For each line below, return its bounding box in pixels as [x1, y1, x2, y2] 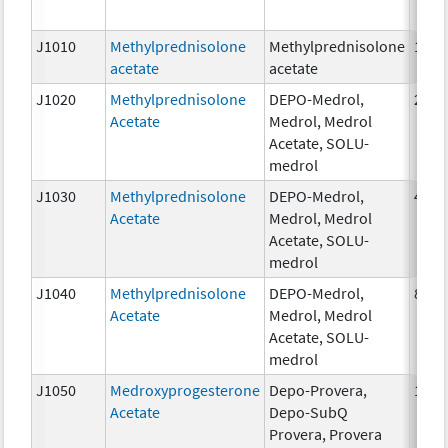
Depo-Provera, [269, 379, 368, 400]
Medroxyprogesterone [110, 379, 261, 400]
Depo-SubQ [269, 401, 349, 422]
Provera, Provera [269, 423, 383, 444]
